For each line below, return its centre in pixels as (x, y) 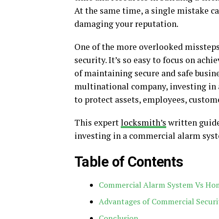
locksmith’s (143, 122)
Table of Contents (129, 162)
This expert (98, 122)
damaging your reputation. (128, 24)
